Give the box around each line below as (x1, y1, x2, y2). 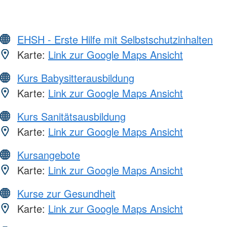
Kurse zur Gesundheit (17, 186, 116, 201)
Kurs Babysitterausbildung (17, 70, 134, 86)
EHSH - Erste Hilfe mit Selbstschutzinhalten (17, 32, 213, 47)
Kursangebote (17, 147, 80, 163)
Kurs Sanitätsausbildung (17, 109, 126, 124)
